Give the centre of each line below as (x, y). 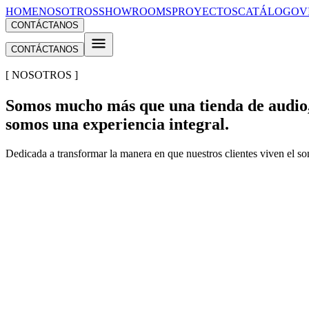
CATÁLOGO (269, 11)
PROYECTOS (205, 11)
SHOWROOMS (135, 11)
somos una (44, 124)
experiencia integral (154, 124)
